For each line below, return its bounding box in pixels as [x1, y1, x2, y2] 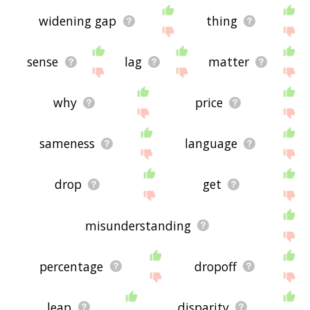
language [184, 135, 237, 152]
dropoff [194, 257, 237, 275]
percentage [39, 257, 104, 275]
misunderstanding [85, 217, 192, 234]
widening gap [39, 12, 117, 30]
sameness [39, 135, 95, 152]
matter [208, 53, 249, 71]
